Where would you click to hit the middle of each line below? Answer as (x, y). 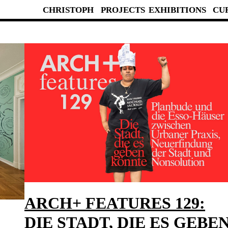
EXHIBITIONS (177, 9)
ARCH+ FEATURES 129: (115, 203)
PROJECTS (123, 9)
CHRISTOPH (68, 9)
